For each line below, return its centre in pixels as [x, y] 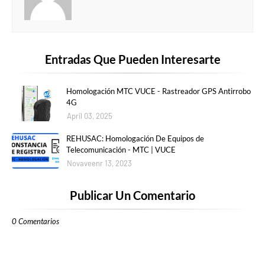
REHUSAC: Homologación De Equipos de [135, 138]
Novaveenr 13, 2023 [99, 163]
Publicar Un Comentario [132, 195]
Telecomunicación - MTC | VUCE [121, 149]
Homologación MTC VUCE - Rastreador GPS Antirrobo [159, 91]
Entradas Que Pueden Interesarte [132, 59]
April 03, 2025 [90, 116]
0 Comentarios [35, 221]
